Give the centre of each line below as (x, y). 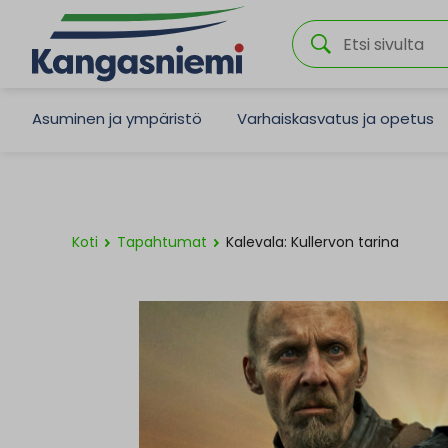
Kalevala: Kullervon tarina (312, 242)
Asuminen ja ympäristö (117, 118)
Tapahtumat (162, 242)
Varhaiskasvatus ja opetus (336, 118)
